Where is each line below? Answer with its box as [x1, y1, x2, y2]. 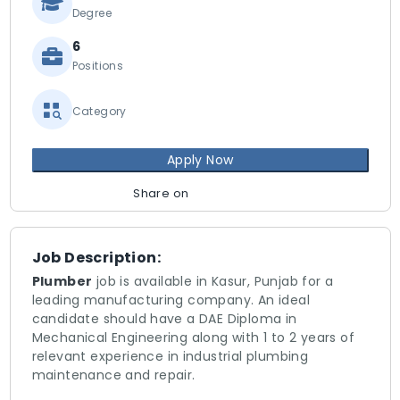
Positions [71, 58, 124, 73]
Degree [71, 5, 112, 21]
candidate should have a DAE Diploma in [31, 310, 297, 328]
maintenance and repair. [31, 366, 196, 384]
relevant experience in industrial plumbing [31, 347, 309, 365]
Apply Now [166, 151, 234, 169]
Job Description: [31, 247, 161, 268]
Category [71, 104, 127, 119]
